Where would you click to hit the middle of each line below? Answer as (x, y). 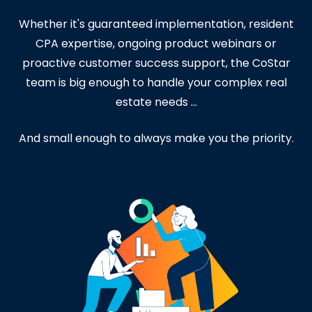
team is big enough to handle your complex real (156, 82)
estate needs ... (156, 102)
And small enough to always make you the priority (155, 138)
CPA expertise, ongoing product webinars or (156, 43)
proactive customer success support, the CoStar (156, 63)
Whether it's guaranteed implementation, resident (156, 24)
